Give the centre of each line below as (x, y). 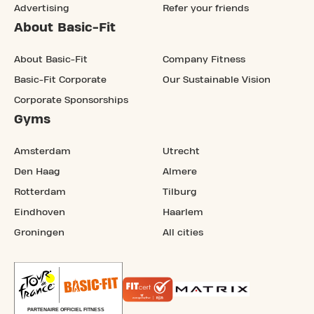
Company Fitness (204, 59)
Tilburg (180, 192)
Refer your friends (206, 8)
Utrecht (181, 151)
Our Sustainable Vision (217, 80)
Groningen (39, 232)
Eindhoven (40, 212)
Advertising (42, 8)
